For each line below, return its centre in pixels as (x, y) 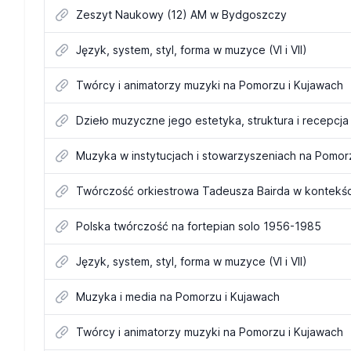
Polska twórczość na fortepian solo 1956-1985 (199, 226)
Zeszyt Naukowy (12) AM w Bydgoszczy (181, 14)
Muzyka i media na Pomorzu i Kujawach (178, 297)
